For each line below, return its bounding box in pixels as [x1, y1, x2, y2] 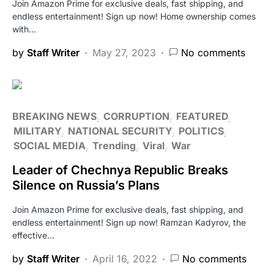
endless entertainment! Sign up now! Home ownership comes [12, 10, 256, 21]
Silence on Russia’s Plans [12, 177, 160, 193]
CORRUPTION [103, 109, 169, 122]
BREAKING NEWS [12, 109, 97, 122]
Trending [92, 139, 136, 152]
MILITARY [13, 124, 61, 137]
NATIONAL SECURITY [68, 124, 172, 137]
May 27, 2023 [92, 46, 156, 59]
